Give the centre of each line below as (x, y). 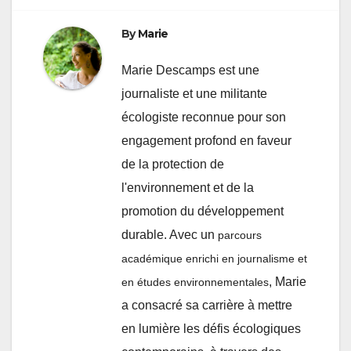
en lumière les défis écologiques (211, 328)
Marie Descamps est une (190, 70)
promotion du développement (203, 211)
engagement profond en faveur (206, 140)
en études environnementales (195, 282)
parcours (240, 235)
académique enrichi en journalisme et (214, 258)
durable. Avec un (170, 234)
